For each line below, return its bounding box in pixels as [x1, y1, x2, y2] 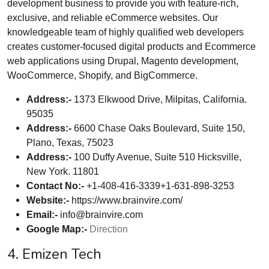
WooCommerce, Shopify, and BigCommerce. [7, 70, 198, 81]
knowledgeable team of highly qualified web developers [7, 26, 244, 38]
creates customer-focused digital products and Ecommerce [7, 41, 256, 52]
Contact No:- [26, 180, 84, 192]
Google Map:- [26, 223, 87, 235]
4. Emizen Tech [7, 244, 101, 264]
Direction [89, 223, 128, 235]
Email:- [26, 209, 58, 220]
